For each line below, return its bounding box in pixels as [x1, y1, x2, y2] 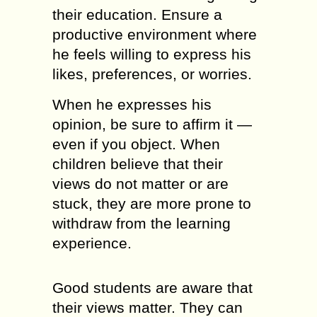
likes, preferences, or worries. [52, 66, 252, 82]
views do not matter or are [52, 175, 229, 192]
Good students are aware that [52, 279, 253, 296]
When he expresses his [52, 96, 212, 113]
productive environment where [52, 26, 257, 42]
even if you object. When [52, 136, 220, 152]
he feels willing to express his [52, 46, 251, 62]
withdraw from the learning [52, 215, 231, 231]
